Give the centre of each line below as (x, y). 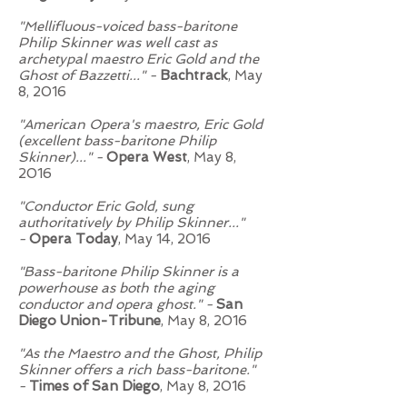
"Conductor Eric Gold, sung (106, 206)
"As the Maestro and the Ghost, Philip (140, 353)
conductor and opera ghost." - (117, 304)
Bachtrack (194, 75)
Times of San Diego (94, 386)
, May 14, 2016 (164, 239)
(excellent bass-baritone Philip (117, 141)
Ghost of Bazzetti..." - (89, 75)
